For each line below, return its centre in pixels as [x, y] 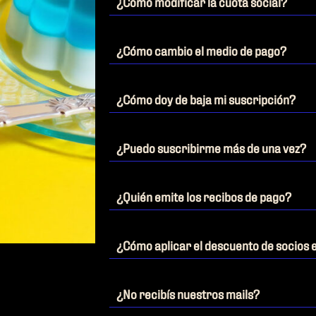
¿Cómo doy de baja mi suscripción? [206, 99]
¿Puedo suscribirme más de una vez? [212, 147]
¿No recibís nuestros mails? [188, 293]
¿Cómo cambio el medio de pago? [202, 50]
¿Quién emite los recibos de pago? [204, 196]
